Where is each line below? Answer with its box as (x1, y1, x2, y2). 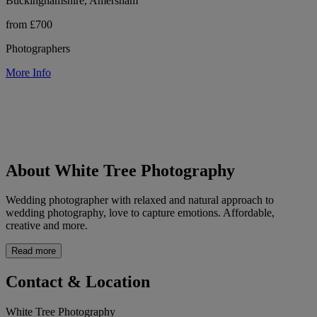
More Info (6, 66, 51, 79)
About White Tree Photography (6, 161, 235, 180)
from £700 (6, 18, 52, 30)
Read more (11, 246, 56, 257)
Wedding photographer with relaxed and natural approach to (6, 194, 274, 207)
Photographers (6, 42, 70, 54)
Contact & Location (6, 272, 150, 292)
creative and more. (6, 219, 88, 232)
